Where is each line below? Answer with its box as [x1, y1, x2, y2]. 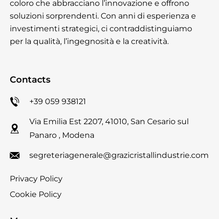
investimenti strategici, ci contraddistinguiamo [10, 24, 192, 34]
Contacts [10, 74, 50, 86]
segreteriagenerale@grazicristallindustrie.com [29, 151, 209, 160]
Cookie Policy [10, 190, 62, 199]
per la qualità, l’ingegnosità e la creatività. [10, 37, 169, 46]
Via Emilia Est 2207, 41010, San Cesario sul [29, 117, 189, 127]
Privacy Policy [10, 174, 63, 184]
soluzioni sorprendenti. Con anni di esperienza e [10, 11, 196, 21]
